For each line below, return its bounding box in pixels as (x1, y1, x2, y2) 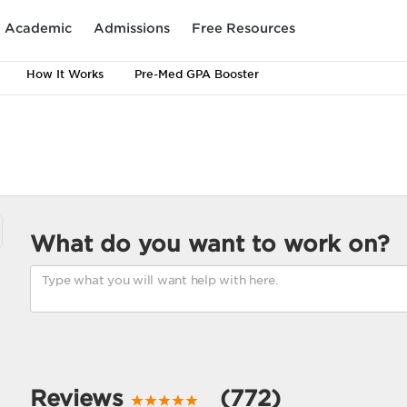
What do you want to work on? (29, 231, 390, 257)
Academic (5, 20, 72, 35)
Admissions (94, 20, 170, 35)
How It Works (26, 67, 104, 81)
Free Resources (192, 20, 295, 35)
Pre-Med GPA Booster (134, 67, 259, 81)
